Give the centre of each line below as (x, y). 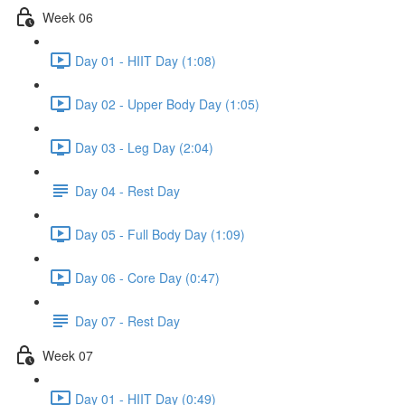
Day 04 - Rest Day (127, 190)
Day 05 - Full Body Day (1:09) (160, 234)
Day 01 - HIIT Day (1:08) (146, 60)
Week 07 (68, 355)
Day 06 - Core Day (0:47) (147, 277)
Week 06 (68, 17)
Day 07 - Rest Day (127, 320)
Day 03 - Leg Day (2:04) (144, 147)
